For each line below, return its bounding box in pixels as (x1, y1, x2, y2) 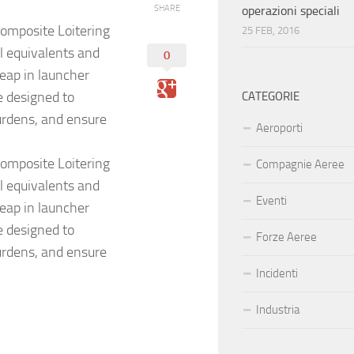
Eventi (256, 194, 287, 209)
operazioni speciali (242, 3, 340, 19)
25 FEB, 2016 (242, 24, 299, 37)
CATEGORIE (242, 89, 299, 104)
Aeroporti (256, 121, 303, 136)
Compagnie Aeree (256, 157, 345, 172)
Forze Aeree (256, 230, 317, 245)
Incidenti (256, 266, 298, 281)
